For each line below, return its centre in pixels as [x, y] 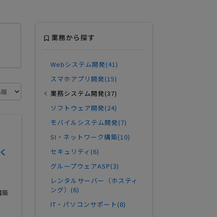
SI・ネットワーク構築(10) [90, 137]
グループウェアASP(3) [85, 166]
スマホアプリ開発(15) [84, 79]
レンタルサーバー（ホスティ [94, 181]
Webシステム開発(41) [84, 64]
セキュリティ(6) [75, 152]
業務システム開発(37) [84, 93]
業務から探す [73, 38]
